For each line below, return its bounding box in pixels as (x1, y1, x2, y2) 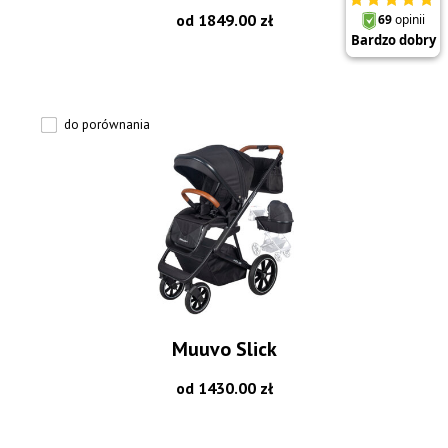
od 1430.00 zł (175, 377, 273, 398)
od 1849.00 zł (175, 9, 273, 30)
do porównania (64, 115, 151, 133)
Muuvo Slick (171, 335, 277, 362)
